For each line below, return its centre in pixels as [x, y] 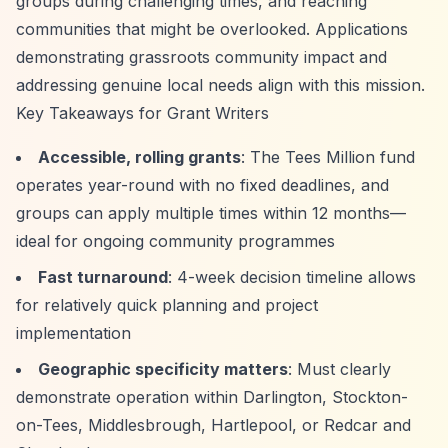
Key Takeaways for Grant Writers [142, 113]
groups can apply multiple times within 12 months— [211, 213]
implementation [73, 333]
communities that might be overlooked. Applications [212, 29]
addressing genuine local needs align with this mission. [220, 85]
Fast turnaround [103, 277]
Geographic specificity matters [163, 369]
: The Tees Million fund [328, 157]
